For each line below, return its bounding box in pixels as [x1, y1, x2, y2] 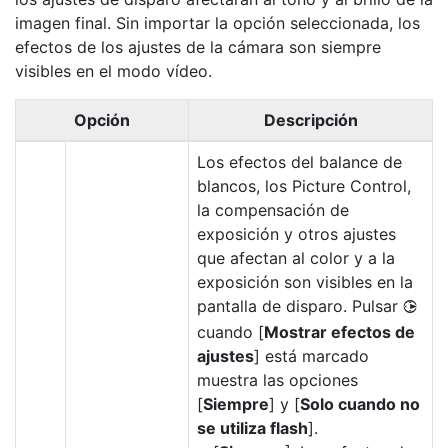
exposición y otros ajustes [197, 224, 396, 244]
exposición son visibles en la [197, 272, 413, 292]
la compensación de [197, 200, 349, 220]
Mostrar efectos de [264, 322, 415, 342]
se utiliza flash [197, 418, 308, 438]
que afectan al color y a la [197, 248, 395, 268]
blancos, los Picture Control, [197, 176, 411, 196]
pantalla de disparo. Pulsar [197, 296, 403, 316]
